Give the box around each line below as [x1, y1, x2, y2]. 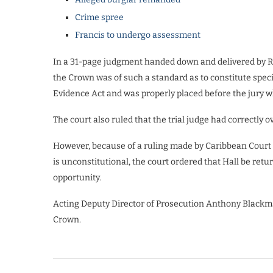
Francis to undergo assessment [75, 29, 200, 40]
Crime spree [75, 12, 124, 23]
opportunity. [53, 172, 101, 183]
